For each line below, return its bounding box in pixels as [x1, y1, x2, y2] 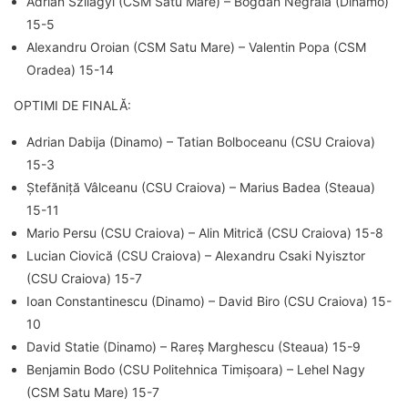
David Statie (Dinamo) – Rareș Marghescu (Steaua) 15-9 [26, 338, 361, 354]
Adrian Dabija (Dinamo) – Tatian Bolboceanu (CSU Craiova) [26, 133, 375, 149]
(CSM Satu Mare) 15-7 [26, 383, 159, 400]
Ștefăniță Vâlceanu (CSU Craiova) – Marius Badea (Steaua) [26, 178, 375, 195]
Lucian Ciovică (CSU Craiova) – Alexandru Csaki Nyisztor [26, 247, 365, 263]
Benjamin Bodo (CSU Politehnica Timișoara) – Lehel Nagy [26, 361, 365, 377]
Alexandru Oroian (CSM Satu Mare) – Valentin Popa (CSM [26, 38, 366, 55]
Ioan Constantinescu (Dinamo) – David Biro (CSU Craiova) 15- [26, 292, 392, 309]
